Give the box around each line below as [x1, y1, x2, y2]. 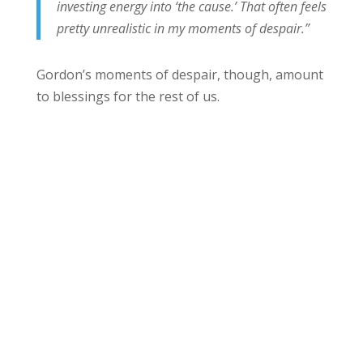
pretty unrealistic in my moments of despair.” [56, 19, 310, 37]
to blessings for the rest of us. [36, 87, 220, 105]
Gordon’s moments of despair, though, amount [36, 65, 323, 83]
